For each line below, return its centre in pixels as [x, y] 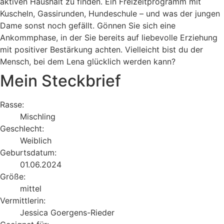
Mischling [38, 116]
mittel [31, 188]
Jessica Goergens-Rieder [67, 212]
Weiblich [36, 140]
